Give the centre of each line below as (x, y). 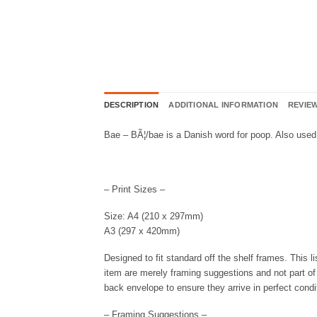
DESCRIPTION (132, 104)
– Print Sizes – (134, 189)
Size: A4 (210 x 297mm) (154, 216)
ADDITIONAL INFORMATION (224, 104)
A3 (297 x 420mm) (142, 231)
